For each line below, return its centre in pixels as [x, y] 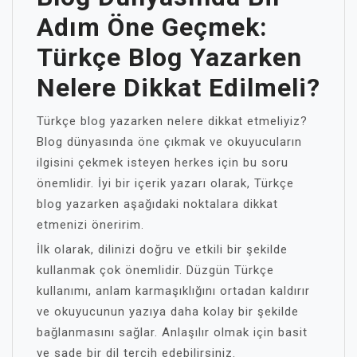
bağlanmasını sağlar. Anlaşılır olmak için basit [172, 332]
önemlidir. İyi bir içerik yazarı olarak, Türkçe [165, 183]
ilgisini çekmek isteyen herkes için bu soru [163, 163]
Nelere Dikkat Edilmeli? [178, 88]
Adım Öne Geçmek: [152, 27]
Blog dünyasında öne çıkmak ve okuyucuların [169, 142]
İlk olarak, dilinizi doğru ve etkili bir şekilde [162, 249]
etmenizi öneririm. [90, 225]
